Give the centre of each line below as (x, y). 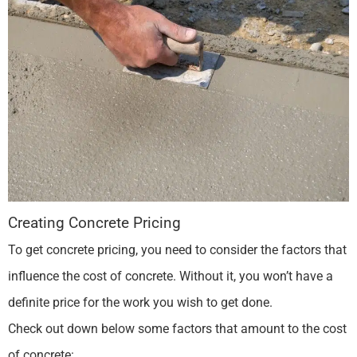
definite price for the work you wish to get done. (142, 302)
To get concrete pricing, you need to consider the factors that (177, 249)
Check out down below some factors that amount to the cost (177, 328)
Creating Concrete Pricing (94, 223)
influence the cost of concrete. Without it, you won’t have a (171, 276)
